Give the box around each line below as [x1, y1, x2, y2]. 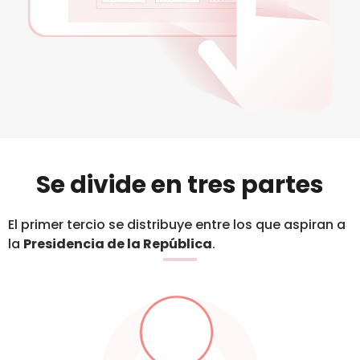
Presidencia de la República [23, 235, 212, 254]
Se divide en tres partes [36, 168, 324, 202]
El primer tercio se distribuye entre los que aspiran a [8, 215, 346, 235]
